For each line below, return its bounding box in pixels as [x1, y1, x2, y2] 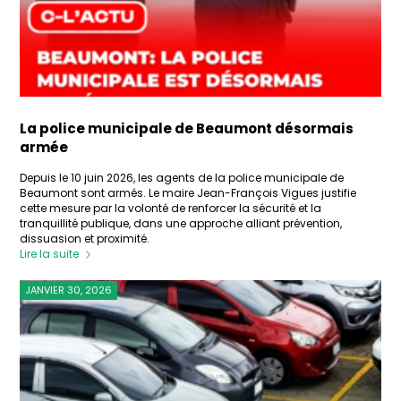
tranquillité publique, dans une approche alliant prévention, [20, 216, 343, 232]
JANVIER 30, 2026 [25, 283, 113, 298]
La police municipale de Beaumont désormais [20, 119, 354, 139]
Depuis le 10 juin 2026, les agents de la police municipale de [20, 170, 345, 186]
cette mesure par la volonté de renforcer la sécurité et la [20, 200, 322, 217]
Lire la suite [20, 246, 80, 262]
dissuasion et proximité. [20, 231, 150, 247]
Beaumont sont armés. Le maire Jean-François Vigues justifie [20, 185, 357, 201]
